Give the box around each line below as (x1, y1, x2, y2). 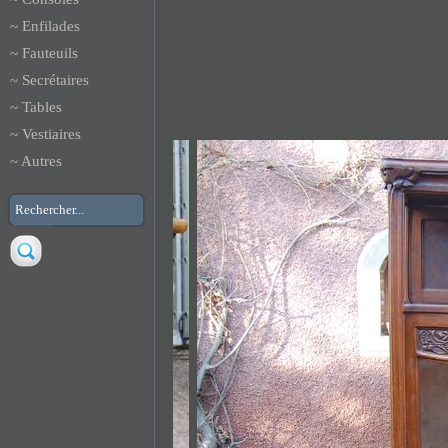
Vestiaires (22, 126, 81, 142)
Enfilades (22, 18, 80, 34)
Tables (22, 99, 62, 115)
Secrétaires (22, 72, 89, 88)
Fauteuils (22, 45, 78, 61)
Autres (21, 153, 62, 169)
